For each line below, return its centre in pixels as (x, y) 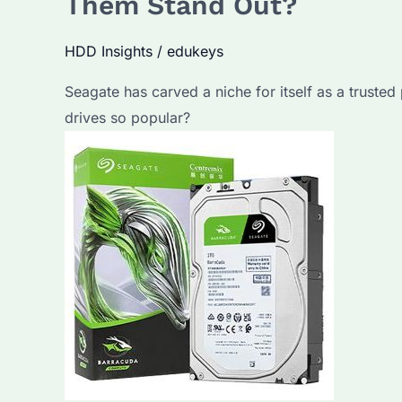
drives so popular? (127, 118)
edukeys (195, 51)
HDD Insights (109, 51)
